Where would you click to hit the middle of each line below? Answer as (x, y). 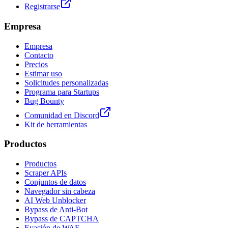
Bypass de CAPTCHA (62, 219)
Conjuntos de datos (55, 182)
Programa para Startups (62, 92)
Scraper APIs (46, 173)
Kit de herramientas (56, 124)
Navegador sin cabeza (60, 191)
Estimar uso (43, 73)
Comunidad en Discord (62, 115)
